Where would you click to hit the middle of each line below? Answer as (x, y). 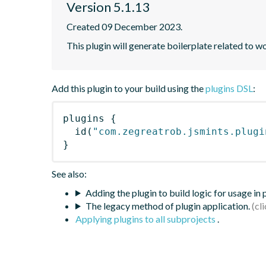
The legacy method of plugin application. (167, 205)
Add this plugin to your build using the (129, 88)
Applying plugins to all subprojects (146, 218)
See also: (69, 173)
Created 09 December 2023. (124, 26)
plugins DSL (229, 88)
